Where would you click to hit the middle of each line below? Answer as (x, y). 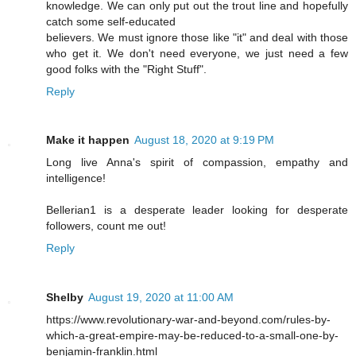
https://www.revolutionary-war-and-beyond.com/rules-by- (188, 320)
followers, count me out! (106, 226)
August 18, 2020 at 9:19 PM (204, 140)
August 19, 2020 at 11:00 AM (161, 298)
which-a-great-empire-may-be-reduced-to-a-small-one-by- (192, 336)
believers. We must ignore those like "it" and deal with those (197, 37)
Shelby (65, 298)
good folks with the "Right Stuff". (126, 69)
